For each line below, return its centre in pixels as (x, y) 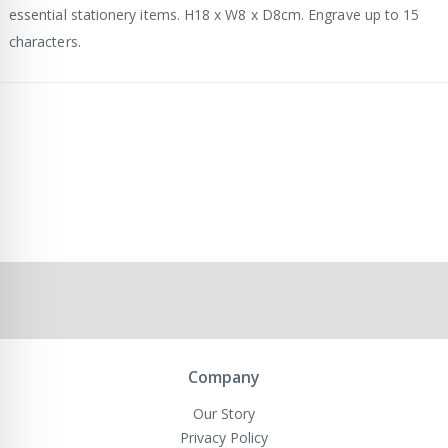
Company (224, 377)
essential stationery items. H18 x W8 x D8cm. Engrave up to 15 (214, 15)
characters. (45, 42)
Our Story (224, 414)
